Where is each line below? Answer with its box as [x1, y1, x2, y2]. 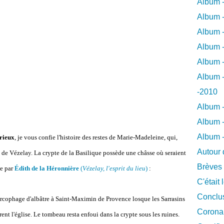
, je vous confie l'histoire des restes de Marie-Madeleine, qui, [14, 133, 177, 141]
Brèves [197, 162, 222, 171]
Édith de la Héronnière [14, 164, 79, 172]
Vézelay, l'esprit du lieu [82, 164, 145, 172]
